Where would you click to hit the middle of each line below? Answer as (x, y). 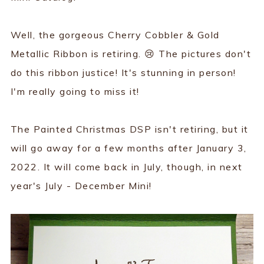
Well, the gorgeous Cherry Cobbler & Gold (115, 35)
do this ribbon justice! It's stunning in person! (123, 73)
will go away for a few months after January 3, (128, 148)
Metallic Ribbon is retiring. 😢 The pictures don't (131, 54)
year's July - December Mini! (81, 186)
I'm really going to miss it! (75, 92)
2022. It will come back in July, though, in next (126, 167)
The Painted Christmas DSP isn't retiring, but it (129, 129)
